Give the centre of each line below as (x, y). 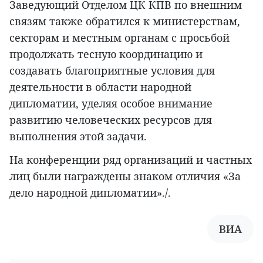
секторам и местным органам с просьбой (119, 38)
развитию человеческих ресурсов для (111, 120)
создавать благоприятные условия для (112, 71)
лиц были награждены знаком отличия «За (125, 176)
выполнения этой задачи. (78, 136)
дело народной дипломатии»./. (90, 193)
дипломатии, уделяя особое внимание (111, 104)
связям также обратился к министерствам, (125, 21)
